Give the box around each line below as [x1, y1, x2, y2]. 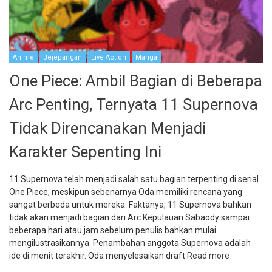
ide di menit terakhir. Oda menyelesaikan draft [9, 251, 187, 261]
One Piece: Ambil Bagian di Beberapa [9, 72, 262, 90]
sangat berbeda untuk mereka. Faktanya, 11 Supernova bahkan [9, 200, 251, 210]
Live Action [91, 53, 126, 62]
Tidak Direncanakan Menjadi [9, 119, 206, 138]
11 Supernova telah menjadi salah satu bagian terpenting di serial [9, 174, 259, 185]
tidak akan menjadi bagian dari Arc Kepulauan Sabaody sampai [9, 212, 250, 223]
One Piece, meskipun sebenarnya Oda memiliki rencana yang [9, 187, 242, 197]
